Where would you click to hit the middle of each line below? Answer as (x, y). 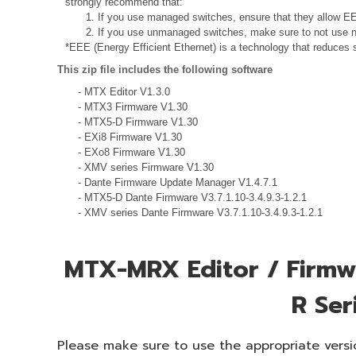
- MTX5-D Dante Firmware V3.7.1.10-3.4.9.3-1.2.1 (192, 197)
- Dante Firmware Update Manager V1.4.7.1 (177, 182)
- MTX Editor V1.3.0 (124, 91)
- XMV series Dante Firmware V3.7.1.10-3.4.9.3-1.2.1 (200, 212)
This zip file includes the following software (165, 69)
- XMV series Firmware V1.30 (145, 167)
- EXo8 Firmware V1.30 (131, 152)
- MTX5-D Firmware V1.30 (137, 122)
